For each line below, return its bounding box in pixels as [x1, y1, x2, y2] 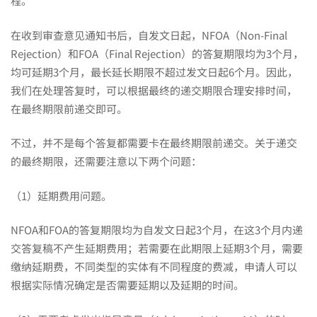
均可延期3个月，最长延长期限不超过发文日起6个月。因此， [11, 64, 298, 79]
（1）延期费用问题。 [11, 188, 112, 203]
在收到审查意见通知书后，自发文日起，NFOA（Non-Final [11, 27, 287, 42]
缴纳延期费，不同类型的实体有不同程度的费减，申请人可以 [11, 259, 297, 274]
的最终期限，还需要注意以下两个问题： [11, 154, 202, 168]
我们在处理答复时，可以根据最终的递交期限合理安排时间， [11, 82, 297, 98]
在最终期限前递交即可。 [11, 100, 127, 116]
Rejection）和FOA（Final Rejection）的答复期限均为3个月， [11, 45, 304, 61]
